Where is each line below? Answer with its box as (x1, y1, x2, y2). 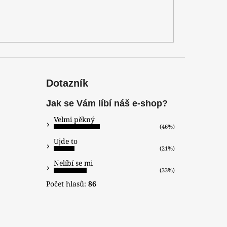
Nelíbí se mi (53, 158, 93, 168)
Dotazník (46, 78, 88, 89)
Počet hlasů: (46, 179, 88, 189)
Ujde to (53, 136, 78, 146)
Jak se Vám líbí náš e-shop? (46, 98, 168, 109)
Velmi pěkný (53, 115, 95, 125)
